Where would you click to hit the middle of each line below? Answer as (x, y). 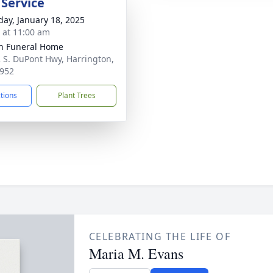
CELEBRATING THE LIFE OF (160, 236)
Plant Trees (76, 95)
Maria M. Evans (136, 253)
